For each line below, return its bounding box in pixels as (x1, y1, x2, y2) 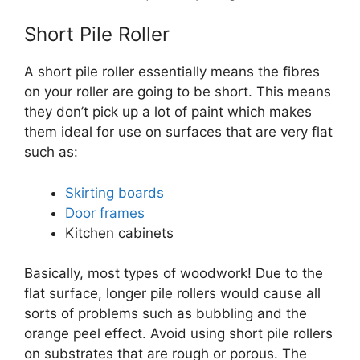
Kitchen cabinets (65, 224, 174, 241)
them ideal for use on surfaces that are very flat (24, 124, 333, 141)
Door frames (65, 204, 145, 221)
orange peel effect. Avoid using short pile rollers (24, 325, 333, 342)
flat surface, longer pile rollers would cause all (24, 285, 321, 302)
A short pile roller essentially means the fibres (24, 63, 320, 80)
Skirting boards (65, 184, 164, 201)
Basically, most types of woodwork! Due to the (24, 265, 323, 282)
